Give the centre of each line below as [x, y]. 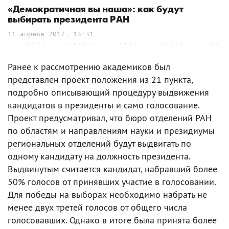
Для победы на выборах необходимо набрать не [107, 194]
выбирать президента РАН [69, 20]
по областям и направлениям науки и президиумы [111, 131]
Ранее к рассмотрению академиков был [89, 67]
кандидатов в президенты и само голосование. [104, 105]
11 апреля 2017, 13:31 [51, 34]
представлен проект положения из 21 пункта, [100, 79]
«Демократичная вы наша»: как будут [96, 9]
